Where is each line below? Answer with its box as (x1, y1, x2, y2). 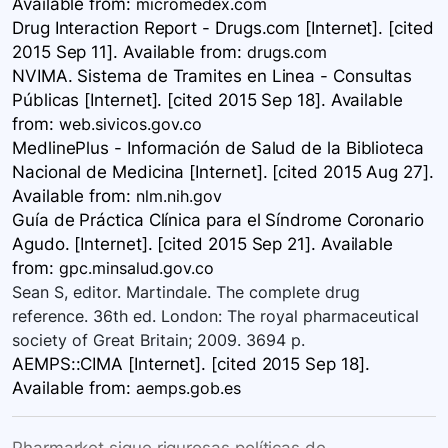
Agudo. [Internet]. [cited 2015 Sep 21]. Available (12, 234, 394, 255)
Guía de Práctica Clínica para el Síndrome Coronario (12, 210, 424, 231)
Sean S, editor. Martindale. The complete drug (12, 282, 360, 303)
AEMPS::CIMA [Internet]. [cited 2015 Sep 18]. (12, 354, 370, 375)
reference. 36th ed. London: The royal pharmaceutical (12, 306, 419, 327)
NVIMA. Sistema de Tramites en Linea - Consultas (12, 66, 413, 87)
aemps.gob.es (135, 378, 241, 399)
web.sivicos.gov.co (58, 114, 202, 135)
